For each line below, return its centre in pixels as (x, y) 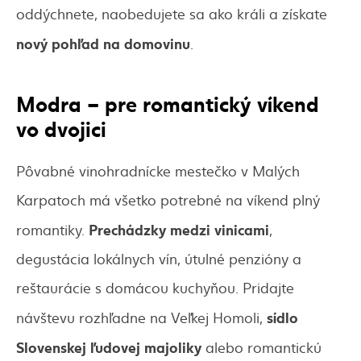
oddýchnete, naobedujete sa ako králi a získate (172, 14)
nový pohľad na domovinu (103, 43)
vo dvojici (61, 128)
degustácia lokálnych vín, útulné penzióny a (159, 259)
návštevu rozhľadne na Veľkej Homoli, (141, 317)
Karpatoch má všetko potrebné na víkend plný (168, 200)
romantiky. (52, 230)
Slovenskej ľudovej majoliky (111, 347)
